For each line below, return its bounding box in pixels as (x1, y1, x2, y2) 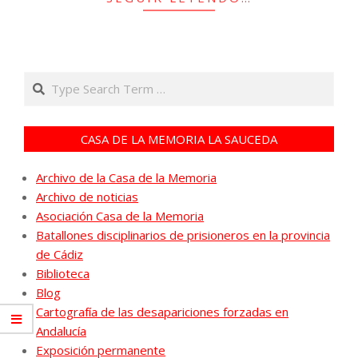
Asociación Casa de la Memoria (36, 208, 204, 225)
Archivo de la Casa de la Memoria (36, 169, 217, 186)
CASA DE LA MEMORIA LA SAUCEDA (81, 131, 277, 148)
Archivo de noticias (36, 189, 138, 205)
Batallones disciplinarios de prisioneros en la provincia (36, 227, 330, 244)
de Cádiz (36, 246, 83, 263)
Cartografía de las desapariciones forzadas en (36, 304, 288, 320)
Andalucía (36, 323, 86, 340)
